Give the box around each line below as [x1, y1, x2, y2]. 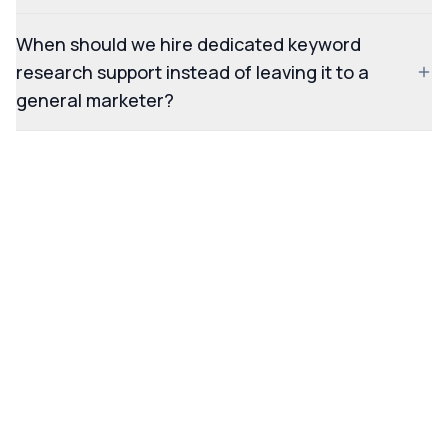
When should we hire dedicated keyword [16, 32, 361, 57]
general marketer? [16, 88, 174, 113]
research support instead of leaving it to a [16, 60, 369, 85]
